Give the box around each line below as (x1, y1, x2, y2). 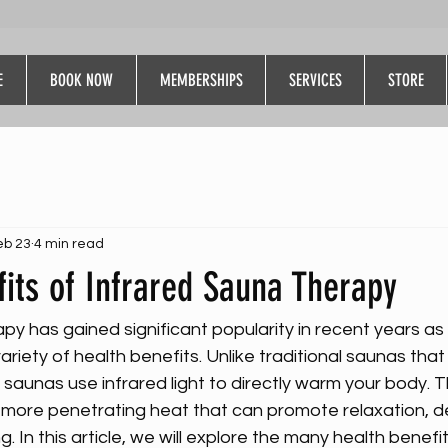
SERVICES (288, 70, 342, 90)
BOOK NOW (50, 70, 113, 90)
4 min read (34, 236, 104, 251)
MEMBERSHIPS (159, 70, 243, 90)
